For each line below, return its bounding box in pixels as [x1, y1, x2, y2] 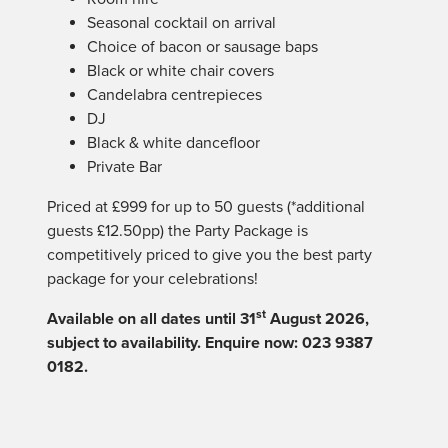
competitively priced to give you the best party [47, 244, 372, 265]
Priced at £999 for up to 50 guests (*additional [47, 196, 365, 217]
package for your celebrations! [47, 268, 258, 289]
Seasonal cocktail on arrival [87, 12, 276, 33]
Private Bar [87, 156, 162, 177]
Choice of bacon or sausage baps [87, 36, 318, 57]
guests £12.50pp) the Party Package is [47, 220, 308, 241]
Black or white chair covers [87, 60, 274, 81]
